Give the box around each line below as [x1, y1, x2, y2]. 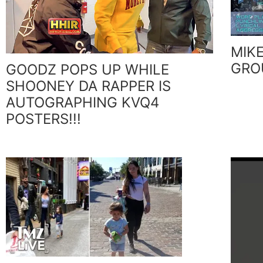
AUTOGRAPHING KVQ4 [6, 94, 159, 112]
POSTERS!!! [6, 110, 81, 128]
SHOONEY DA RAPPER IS [6, 77, 171, 95]
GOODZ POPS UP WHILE [6, 61, 169, 79]
